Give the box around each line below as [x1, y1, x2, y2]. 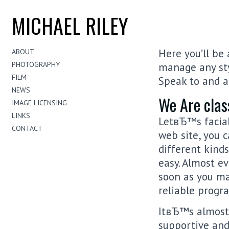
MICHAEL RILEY [12, 10, 128, 41]
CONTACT [12, 124, 42, 133]
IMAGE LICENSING [12, 98, 67, 107]
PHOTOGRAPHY [12, 60, 60, 69]
